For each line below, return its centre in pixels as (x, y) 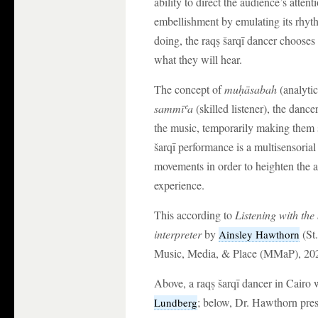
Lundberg (176, 302)
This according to (194, 215)
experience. (179, 185)
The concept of (189, 89)
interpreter (178, 234)
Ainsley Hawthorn (259, 234)
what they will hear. (198, 59)
